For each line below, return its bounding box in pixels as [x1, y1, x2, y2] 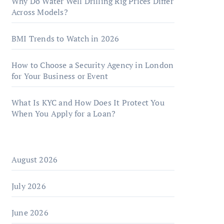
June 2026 [11, 207, 48, 218]
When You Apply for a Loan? [11, 108, 116, 119]
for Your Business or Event [11, 70, 108, 81]
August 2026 [11, 154, 58, 165]
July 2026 [11, 180, 46, 191]
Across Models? [11, 6, 68, 17]
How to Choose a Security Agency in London [11, 59, 174, 70]
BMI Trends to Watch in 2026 [11, 33, 119, 44]
